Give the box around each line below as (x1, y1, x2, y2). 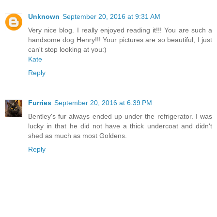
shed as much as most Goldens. (28, 131, 127, 139)
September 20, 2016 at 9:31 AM (62, 12, 160, 20)
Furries (28, 98, 51, 107)
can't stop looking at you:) (28, 45, 107, 53)
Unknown (28, 12, 60, 20)
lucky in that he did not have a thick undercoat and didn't (28, 122, 212, 130)
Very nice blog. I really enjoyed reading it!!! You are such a (28, 26, 212, 34)
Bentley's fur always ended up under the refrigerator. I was (28, 112, 212, 120)
